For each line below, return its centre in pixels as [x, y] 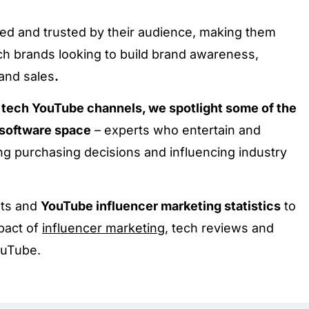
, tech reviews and [219, 228]
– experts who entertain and [176, 130]
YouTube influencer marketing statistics [161, 206]
